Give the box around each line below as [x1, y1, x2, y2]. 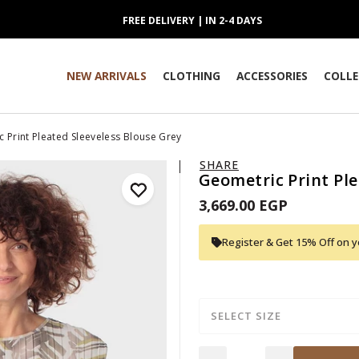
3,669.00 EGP [199, 195, 288, 215]
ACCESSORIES [236, 68, 308, 83]
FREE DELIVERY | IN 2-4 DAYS [122, 14, 262, 27]
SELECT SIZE [211, 308, 281, 323]
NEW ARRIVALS [67, 68, 147, 83]
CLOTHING [163, 68, 220, 83]
